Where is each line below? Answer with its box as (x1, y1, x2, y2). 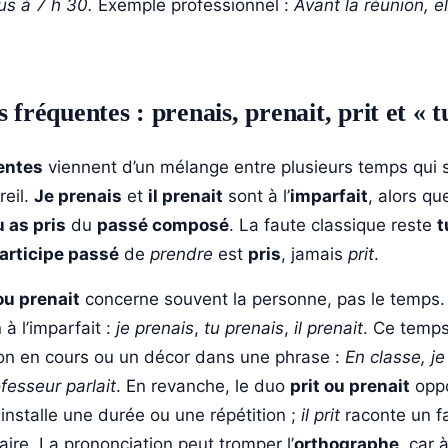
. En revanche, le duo (116, 375, 290, 396)
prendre (150, 243, 213, 264)
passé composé (97, 214, 229, 235)
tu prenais (204, 317, 284, 338)
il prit (301, 404, 340, 425)
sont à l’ (223, 185, 290, 206)
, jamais (281, 243, 348, 264)
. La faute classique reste (229, 214, 437, 235)
